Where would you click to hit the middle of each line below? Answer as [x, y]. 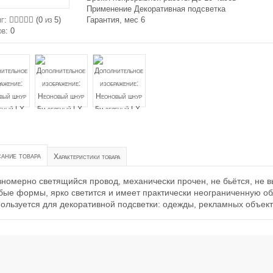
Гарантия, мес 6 [115, 20]
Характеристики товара [87, 157]
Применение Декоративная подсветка [156, 9]
